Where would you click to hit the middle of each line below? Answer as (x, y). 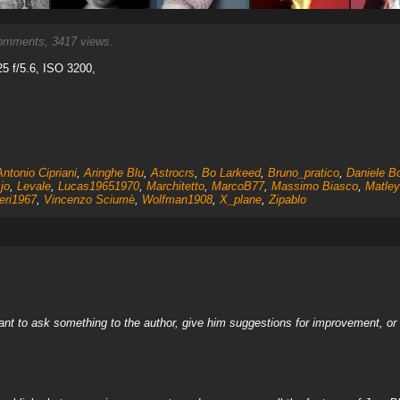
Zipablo (287, 200)
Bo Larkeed (231, 173)
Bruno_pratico (303, 173)
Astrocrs (172, 173)
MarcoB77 (237, 186)
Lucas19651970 (98, 186)
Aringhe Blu (113, 173)
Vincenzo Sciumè (89, 200)
